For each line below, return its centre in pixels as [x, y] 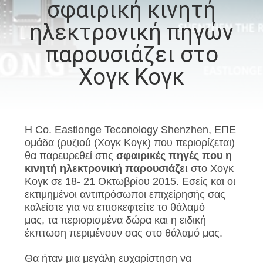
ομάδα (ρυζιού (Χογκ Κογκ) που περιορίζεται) [129, 142]
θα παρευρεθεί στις [70, 155]
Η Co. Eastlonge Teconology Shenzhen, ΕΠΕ [130, 129]
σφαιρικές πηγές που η [174, 155]
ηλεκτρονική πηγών [131, 32]
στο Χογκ [210, 168]
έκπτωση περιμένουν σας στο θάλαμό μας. [123, 233]
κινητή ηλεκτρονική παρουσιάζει [106, 168]
